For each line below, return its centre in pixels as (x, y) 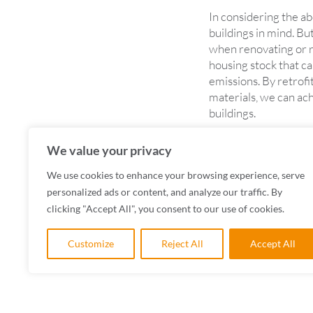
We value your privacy (109, 150)
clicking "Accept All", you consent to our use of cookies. (166, 209)
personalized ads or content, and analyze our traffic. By (165, 192)
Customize (90, 243)
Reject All (182, 243)
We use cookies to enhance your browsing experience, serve (176, 175)
